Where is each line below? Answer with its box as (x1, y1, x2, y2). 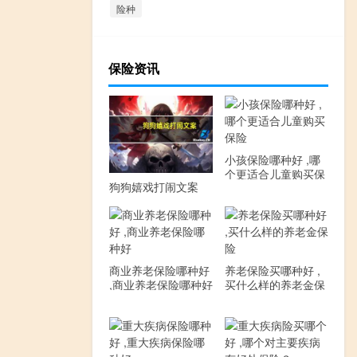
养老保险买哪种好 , (224, 261, 320, 278)
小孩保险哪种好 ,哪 (224, 151, 320, 167)
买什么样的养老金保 (224, 276, 325, 292)
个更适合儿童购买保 (224, 165, 325, 182)
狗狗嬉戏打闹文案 (108, 178, 198, 195)
